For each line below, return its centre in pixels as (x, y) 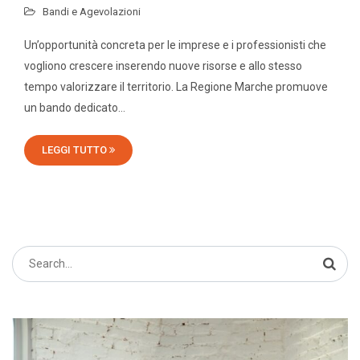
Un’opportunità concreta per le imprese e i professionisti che (175, 45)
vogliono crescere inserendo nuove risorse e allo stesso (163, 65)
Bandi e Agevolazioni (92, 11)
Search (29, 255)
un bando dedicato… (75, 107)
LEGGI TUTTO (76, 149)
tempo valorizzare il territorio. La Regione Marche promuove (176, 86)
